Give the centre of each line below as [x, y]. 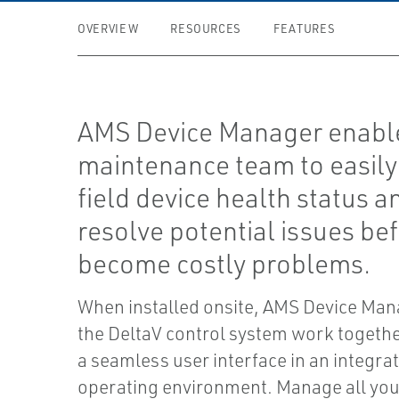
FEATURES [305, 28]
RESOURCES [206, 28]
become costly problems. [224, 263]
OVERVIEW [108, 28]
